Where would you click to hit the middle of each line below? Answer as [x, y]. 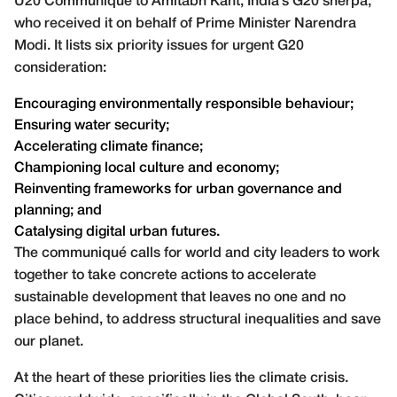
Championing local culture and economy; [147, 168]
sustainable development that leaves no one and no [180, 297]
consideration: [60, 68]
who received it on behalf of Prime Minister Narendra [185, 23]
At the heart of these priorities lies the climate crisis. [181, 378]
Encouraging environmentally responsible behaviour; [184, 104]
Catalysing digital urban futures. [117, 232]
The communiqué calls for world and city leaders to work [197, 253]
